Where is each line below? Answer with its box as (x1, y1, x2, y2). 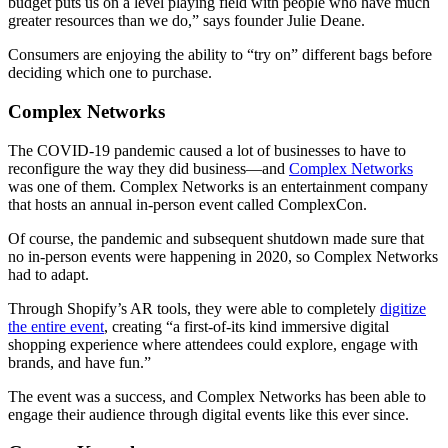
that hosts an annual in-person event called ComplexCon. (8, 195, 367, 213)
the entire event (8, 317, 104, 335)
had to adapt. (8, 265, 89, 283)
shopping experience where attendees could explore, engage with (8, 335, 418, 353)
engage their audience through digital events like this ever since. (8, 405, 409, 423)
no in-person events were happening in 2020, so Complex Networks (8, 247, 438, 265)
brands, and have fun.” (8, 353, 151, 371)
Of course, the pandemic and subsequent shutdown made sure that (8, 229, 424, 247)
